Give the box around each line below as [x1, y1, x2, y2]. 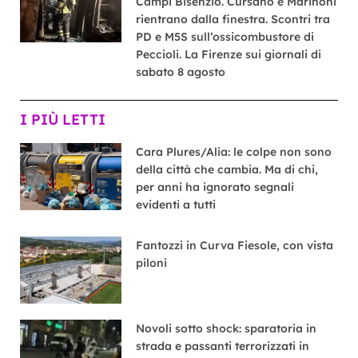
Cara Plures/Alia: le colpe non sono [136, 144, 332, 159]
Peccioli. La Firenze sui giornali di [136, 46, 322, 62]
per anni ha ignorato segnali [136, 179, 295, 194]
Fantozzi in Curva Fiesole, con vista [136, 237, 334, 253]
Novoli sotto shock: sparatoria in [136, 320, 317, 336]
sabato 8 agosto [136, 64, 226, 79]
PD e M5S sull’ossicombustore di [136, 29, 315, 44]
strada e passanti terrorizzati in [136, 338, 310, 353]
